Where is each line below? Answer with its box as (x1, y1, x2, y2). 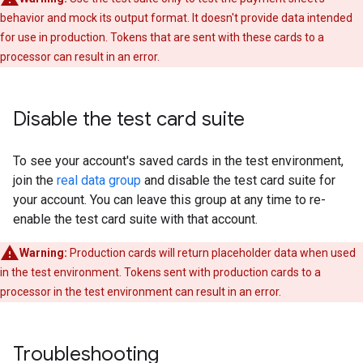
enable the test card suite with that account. (13, 211, 258, 227)
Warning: (19, 246, 67, 259)
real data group (57, 172, 141, 188)
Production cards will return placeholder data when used (67, 246, 356, 259)
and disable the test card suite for (141, 172, 335, 188)
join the (13, 172, 57, 188)
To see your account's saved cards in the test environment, (13, 152, 344, 169)
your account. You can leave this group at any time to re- (13, 191, 326, 207)
